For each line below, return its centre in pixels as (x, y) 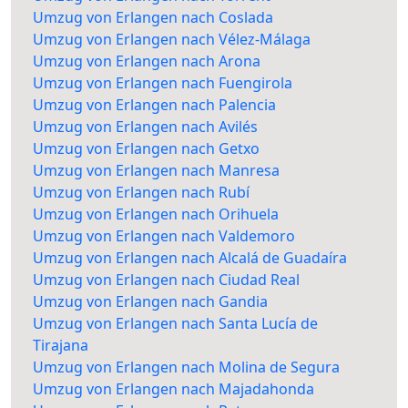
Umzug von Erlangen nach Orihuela (156, 214)
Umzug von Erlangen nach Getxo (146, 149)
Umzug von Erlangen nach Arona (147, 61)
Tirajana (61, 346)
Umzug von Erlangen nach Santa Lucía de (175, 324)
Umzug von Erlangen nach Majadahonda (173, 389)
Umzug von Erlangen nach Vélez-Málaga (172, 40)
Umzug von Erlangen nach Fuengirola (163, 83)
